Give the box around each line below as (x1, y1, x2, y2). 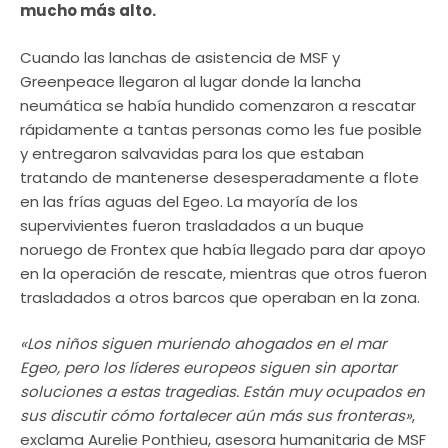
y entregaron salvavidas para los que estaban (20, 142, 364, 164)
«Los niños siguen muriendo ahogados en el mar (20, 333, 387, 355)
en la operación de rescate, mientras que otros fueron (20, 262, 427, 284)
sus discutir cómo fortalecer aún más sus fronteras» (20, 405, 412, 427)
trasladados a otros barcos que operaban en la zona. (20, 286, 420, 308)
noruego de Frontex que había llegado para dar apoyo (20, 238, 426, 260)
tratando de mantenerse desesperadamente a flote (20, 166, 419, 188)
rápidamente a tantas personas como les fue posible (20, 118, 422, 140)
